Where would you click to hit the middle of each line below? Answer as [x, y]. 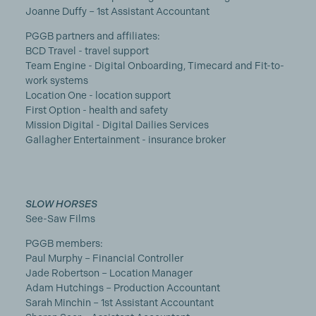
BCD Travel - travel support [87, 51]
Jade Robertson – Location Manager [109, 273]
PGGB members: [64, 243]
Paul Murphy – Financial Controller [104, 258]
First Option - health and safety [97, 110]
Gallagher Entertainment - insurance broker [125, 140]
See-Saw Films [60, 219]
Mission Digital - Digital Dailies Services [117, 125]
